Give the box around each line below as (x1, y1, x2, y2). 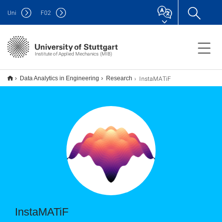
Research (106, 75, 132, 82)
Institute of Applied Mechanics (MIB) (34, 50, 112, 57)
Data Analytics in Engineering (20, 75, 99, 82)
